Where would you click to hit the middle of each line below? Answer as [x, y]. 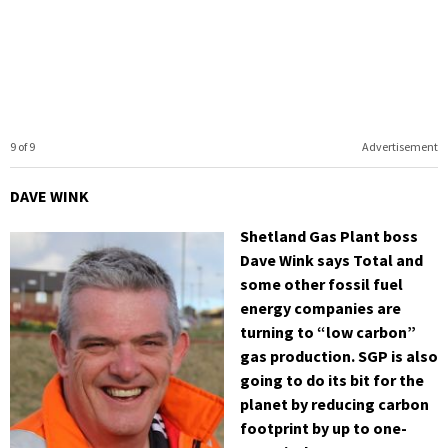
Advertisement [399, 146]
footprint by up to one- [323, 427]
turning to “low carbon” [328, 331]
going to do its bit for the [332, 379]
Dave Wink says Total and [331, 259]
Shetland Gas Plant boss [329, 235]
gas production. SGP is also [339, 355]
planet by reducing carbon [334, 403]
